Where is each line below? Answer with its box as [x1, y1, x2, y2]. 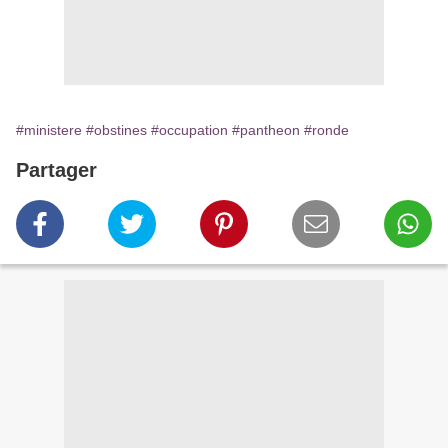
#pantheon [232, 122, 300, 138]
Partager [16, 159, 97, 181]
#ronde [304, 122, 349, 138]
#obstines [86, 122, 147, 138]
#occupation [151, 122, 228, 138]
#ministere [16, 122, 82, 138]
